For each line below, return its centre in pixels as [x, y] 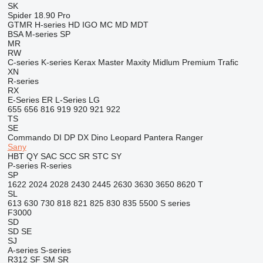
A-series [23, 250]
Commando [29, 137]
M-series [41, 34]
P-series [23, 166]
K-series [56, 62]
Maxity [138, 62]
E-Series [23, 100]
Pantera [158, 137]
